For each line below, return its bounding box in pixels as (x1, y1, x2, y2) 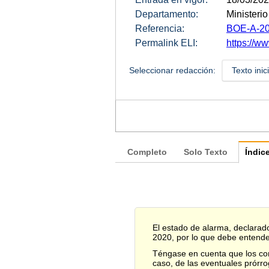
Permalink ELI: (135, 38, 198, 49)
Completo (127, 147, 167, 157)
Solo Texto (184, 147, 228, 157)
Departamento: (135, 9, 198, 20)
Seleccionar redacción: (128, 65, 216, 76)
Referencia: (135, 23, 184, 34)
